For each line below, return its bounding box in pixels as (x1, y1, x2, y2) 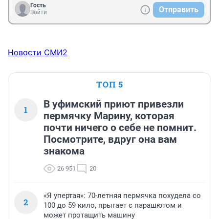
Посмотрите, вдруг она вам (44, 133, 177, 145)
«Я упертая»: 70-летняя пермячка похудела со (44, 191, 201, 200)
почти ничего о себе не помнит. (44, 121, 197, 133)
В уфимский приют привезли (44, 98, 184, 110)
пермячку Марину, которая (44, 109, 175, 122)
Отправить (159, 4, 198, 14)
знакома (44, 145, 85, 157)
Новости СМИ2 (8, 47, 67, 57)
